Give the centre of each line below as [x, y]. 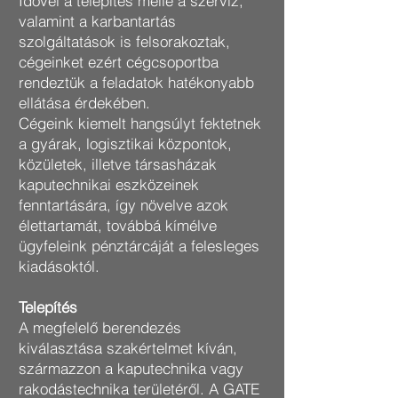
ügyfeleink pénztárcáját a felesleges [139, 246]
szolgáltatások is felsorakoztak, [124, 41]
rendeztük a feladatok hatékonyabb [136, 82]
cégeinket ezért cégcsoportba [119, 62]
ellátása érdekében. [84, 103]
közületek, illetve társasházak [118, 164]
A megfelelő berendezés [100, 327]
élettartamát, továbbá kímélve [118, 225]
